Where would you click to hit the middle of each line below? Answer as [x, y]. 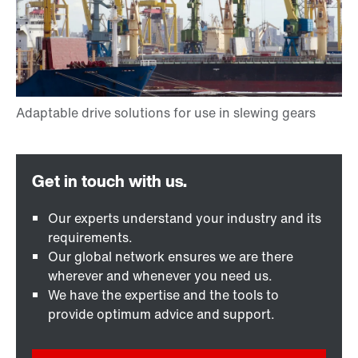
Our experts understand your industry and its [185, 219]
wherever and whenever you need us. [160, 276]
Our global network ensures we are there [171, 257]
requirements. [90, 238]
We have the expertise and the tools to [163, 295]
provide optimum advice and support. [161, 314]
